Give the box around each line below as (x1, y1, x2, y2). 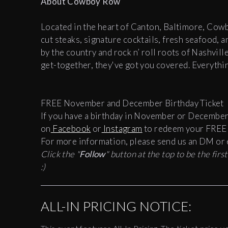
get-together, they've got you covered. (41, 60, 192, 71)
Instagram (101, 123, 142, 134)
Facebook (50, 123, 91, 134)
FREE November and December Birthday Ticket (41, 98, 224, 109)
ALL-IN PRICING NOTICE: (41, 198, 192, 215)
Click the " (41, 149, 80, 160)
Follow (79, 149, 105, 160)
